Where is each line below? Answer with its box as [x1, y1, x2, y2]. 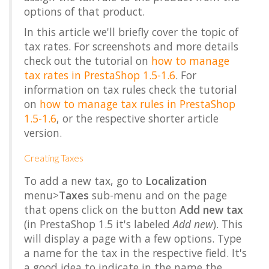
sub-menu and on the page [89, 188, 227, 202]
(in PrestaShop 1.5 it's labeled [24, 217, 173, 231]
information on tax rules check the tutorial [24, 82, 237, 97]
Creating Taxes [24, 152, 83, 163]
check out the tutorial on [24, 53, 151, 68]
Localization [145, 174, 207, 188]
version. [24, 125, 62, 140]
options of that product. [24, 4, 145, 19]
